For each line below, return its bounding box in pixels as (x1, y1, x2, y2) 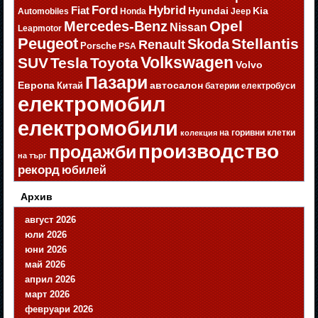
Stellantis (231, 35, 300, 53)
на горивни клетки (219, 128, 296, 138)
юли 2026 (25, 229, 67, 241)
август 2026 (25, 214, 77, 226)
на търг (18, 151, 48, 160)
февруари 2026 (25, 304, 94, 315)
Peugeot (18, 35, 79, 53)
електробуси (241, 81, 296, 91)
